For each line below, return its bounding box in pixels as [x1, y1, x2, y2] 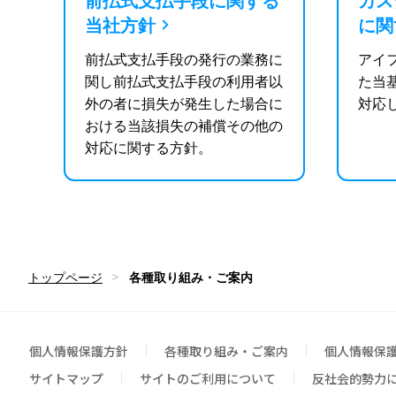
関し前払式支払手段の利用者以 [85, 74, 284, 90]
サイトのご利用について [140, 369, 276, 387]
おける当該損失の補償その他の [85, 118, 284, 134]
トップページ [28, 270, 103, 285]
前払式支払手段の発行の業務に [85, 52, 284, 68]
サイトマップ [29, 369, 103, 387]
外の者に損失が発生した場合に [85, 96, 284, 112]
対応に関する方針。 [85, 141, 213, 156]
